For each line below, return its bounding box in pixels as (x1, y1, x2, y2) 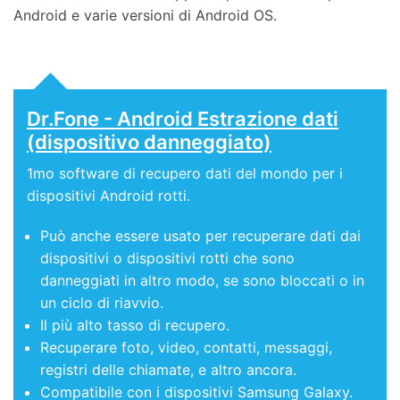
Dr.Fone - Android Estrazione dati (27, 107, 338, 131)
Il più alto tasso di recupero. (40, 316, 229, 335)
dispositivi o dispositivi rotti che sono (40, 249, 295, 268)
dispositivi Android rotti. (27, 187, 190, 205)
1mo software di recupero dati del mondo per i (27, 164, 343, 183)
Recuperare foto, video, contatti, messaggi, (40, 338, 332, 357)
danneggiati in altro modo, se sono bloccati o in (40, 271, 364, 290)
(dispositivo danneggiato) (27, 130, 271, 154)
